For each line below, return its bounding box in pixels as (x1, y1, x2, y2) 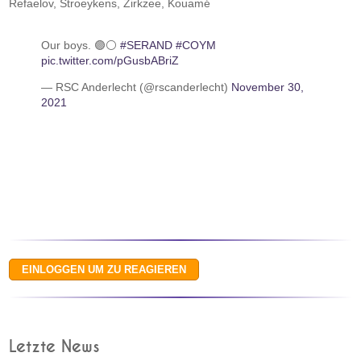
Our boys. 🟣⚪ (41, 39, 121, 52)
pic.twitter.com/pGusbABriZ (41, 54, 180, 67)
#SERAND (120, 39, 173, 52)
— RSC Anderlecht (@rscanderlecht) (41, 81, 232, 93)
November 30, (231, 81, 305, 93)
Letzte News (9, 338, 101, 355)
